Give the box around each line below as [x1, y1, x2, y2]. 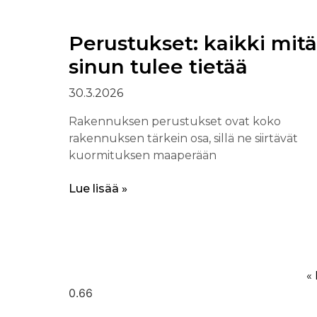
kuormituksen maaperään [68, 149, 217, 163]
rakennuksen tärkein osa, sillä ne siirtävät [68, 132, 298, 146]
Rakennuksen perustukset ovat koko [68, 115, 281, 129]
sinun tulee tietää [68, 54, 248, 79]
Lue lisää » [68, 182, 127, 196]
